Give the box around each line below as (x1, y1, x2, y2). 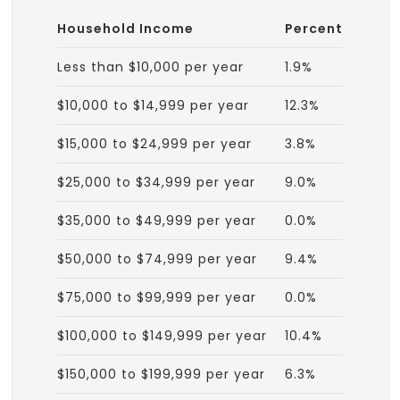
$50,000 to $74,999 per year (57, 249, 257, 268)
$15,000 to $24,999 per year (57, 134, 252, 153)
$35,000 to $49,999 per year (57, 211, 256, 229)
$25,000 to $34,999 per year (57, 172, 255, 191)
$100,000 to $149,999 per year (57, 326, 267, 345)
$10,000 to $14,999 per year (57, 96, 249, 114)
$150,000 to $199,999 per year (57, 364, 265, 383)
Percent (285, 19, 343, 37)
